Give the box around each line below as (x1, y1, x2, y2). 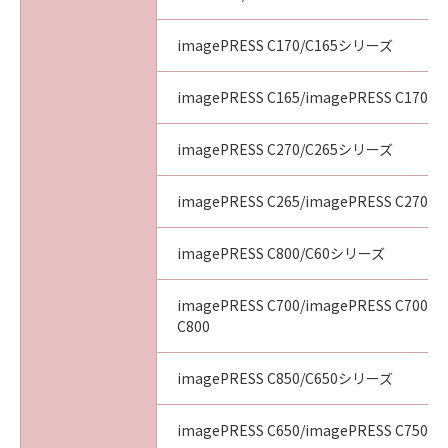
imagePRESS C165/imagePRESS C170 (177, 87, 428, 107)
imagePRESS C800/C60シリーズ (177, 243, 385, 263)
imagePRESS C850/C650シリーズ (177, 368, 393, 388)
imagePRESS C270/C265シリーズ (177, 139, 393, 159)
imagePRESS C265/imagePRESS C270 (177, 191, 428, 211)
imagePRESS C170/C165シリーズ (177, 35, 393, 55)
